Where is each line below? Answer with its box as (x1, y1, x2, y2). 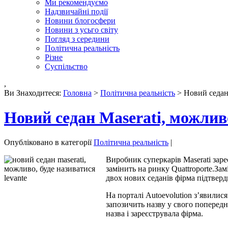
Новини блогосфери (45, 16, 116, 25)
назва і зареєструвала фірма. (106, 209, 203, 218)
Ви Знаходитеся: (4, 88, 63, 97)
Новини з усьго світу (45, 25, 118, 34)
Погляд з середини (45, 34, 109, 43)
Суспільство (45, 62, 88, 71)
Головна (63, 88, 92, 97)
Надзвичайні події (45, 7, 108, 16)
